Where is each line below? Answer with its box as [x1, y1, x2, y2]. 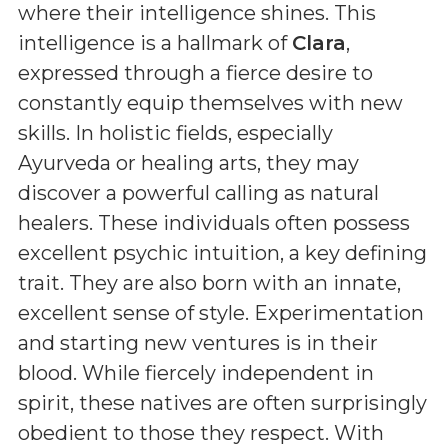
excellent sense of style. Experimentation [18, 301, 424, 325]
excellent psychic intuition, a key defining [18, 241, 427, 265]
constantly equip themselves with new [18, 91, 403, 115]
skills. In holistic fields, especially [18, 121, 333, 145]
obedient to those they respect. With [18, 421, 384, 445]
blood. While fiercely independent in [18, 361, 374, 385]
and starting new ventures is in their [18, 331, 378, 355]
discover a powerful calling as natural [18, 181, 379, 205]
